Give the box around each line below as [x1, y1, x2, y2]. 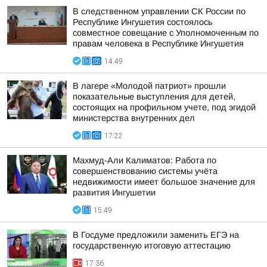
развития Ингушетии [73, 188, 156, 197]
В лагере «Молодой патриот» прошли [73, 81, 226, 91]
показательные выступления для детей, [73, 92, 235, 101]
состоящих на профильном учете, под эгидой [73, 103, 256, 112]
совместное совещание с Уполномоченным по [73, 28, 259, 38]
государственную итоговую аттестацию [73, 241, 231, 250]
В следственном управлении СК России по [73, 7, 246, 16]
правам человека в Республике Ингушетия [73, 39, 244, 48]
